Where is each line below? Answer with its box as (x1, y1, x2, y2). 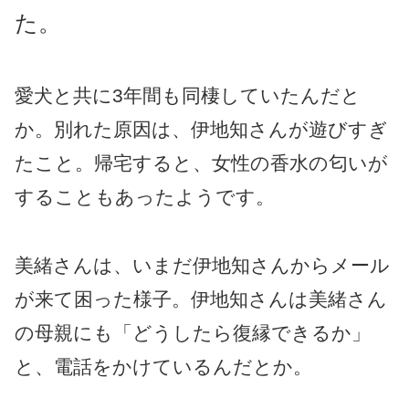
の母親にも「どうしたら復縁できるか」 (15, 321, 371, 343)
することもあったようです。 (15, 185, 275, 207)
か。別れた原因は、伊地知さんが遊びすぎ (15, 118, 388, 140)
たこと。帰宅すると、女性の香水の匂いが (15, 152, 388, 173)
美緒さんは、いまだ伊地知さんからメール (15, 254, 390, 276)
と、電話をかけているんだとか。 (15, 355, 312, 377)
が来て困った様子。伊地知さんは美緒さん (15, 288, 387, 309)
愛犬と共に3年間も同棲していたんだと (15, 84, 361, 106)
